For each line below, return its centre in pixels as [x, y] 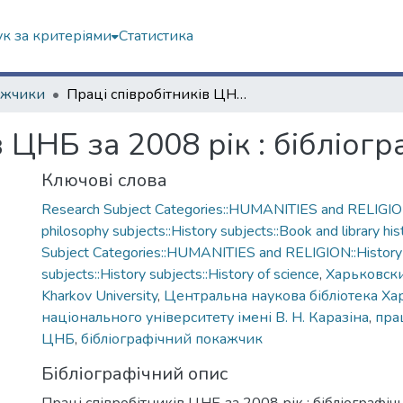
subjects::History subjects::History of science [180, 274]
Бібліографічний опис [134, 374]
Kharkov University [99, 296]
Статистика [157, 36]
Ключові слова [104, 180]
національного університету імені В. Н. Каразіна [205, 318]
